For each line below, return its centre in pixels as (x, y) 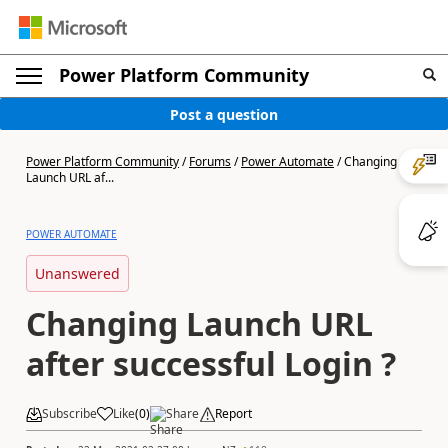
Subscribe (69, 413)
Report (233, 413)
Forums (210, 161)
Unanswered (77, 273)
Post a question (224, 114)
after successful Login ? (211, 363)
